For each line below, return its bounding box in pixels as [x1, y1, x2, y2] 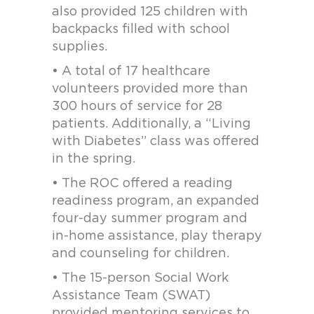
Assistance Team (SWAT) [52, 289, 210, 302]
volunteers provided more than [52, 83, 248, 95]
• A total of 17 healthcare [52, 65, 210, 78]
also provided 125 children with [52, 6, 248, 18]
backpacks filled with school [52, 23, 230, 36]
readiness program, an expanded [52, 195, 259, 207]
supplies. [52, 41, 107, 53]
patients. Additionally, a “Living [52, 118, 251, 130]
